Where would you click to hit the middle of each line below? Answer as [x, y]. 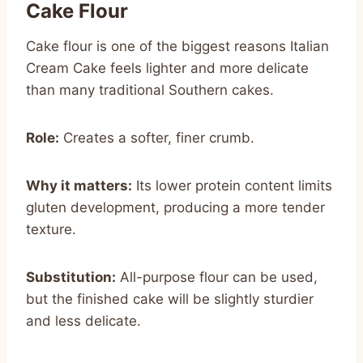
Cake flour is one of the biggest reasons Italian [177, 46]
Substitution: [71, 277]
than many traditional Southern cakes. [150, 90]
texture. [51, 229]
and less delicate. [83, 320]
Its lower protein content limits [232, 185]
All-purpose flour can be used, [217, 277]
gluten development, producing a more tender [175, 207]
